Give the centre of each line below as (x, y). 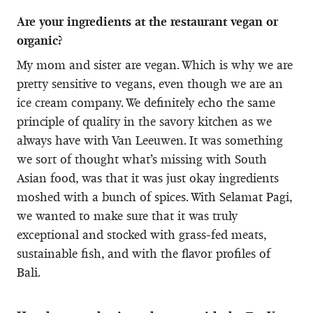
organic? (39, 40)
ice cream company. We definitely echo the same (146, 102)
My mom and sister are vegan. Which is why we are (155, 65)
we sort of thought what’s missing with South (142, 159)
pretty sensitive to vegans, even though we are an (150, 83)
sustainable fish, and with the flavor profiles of (144, 253)
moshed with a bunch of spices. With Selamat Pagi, (154, 197)
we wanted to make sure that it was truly (127, 216)
